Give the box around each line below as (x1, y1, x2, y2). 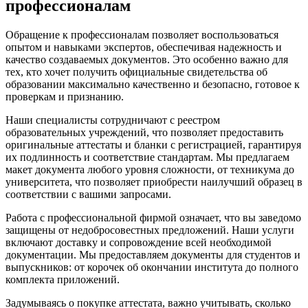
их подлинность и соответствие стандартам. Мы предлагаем (5, 151, 289, 164)
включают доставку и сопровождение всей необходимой (5, 236, 272, 249)
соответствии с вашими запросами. (5, 188, 171, 201)
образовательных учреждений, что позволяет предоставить (5, 126, 283, 139)
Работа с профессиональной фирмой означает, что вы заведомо (5, 212, 301, 224)
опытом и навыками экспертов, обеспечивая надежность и (5, 41, 282, 54)
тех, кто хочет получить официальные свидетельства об (5, 66, 267, 78)
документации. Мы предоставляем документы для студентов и (5, 249, 300, 261)
